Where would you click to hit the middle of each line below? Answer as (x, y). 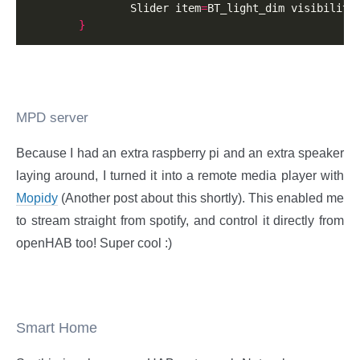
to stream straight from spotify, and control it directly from (180, 221)
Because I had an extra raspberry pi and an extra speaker (180, 153)
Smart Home (57, 328)
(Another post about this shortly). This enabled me (201, 198)
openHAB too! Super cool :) (94, 243)
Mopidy (37, 198)
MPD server (52, 118)
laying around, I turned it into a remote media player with (180, 176)
